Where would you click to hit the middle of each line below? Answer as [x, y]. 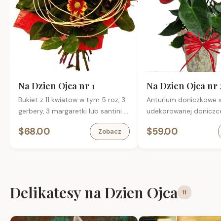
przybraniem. [39, 123]
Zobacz [110, 132]
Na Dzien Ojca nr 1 [56, 86]
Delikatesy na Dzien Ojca [94, 192]
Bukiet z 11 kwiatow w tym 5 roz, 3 [72, 100]
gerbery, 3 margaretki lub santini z [73, 111]
